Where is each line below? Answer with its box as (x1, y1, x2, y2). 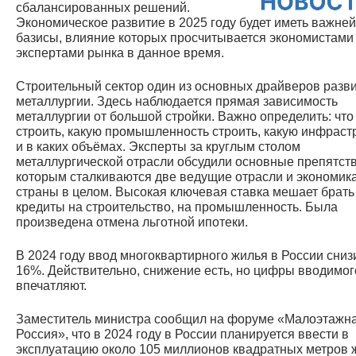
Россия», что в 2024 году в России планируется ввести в (16, 327, 349, 341)
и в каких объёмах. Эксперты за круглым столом (16, 139, 300, 153)
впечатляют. (16, 278, 87, 292)
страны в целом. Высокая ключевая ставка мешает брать (16, 184, 354, 199)
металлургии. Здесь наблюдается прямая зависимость (16, 94, 338, 108)
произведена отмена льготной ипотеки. (16, 215, 248, 229)
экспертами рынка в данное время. (16, 45, 224, 60)
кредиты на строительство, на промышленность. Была (16, 199, 338, 214)
